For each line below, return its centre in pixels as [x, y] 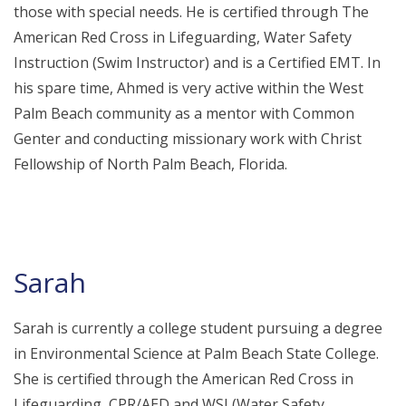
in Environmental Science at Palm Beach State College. [196, 353]
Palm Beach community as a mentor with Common [184, 113]
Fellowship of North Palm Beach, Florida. [150, 164]
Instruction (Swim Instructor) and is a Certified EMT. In [197, 63]
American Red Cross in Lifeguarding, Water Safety [183, 37]
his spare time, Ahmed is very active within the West [188, 88]
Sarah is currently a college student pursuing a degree [198, 328]
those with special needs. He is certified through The [191, 12]
